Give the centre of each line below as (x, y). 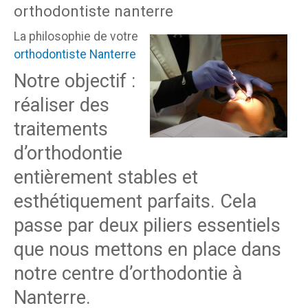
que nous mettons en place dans (147, 249)
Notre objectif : (75, 81)
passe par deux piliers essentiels (147, 225)
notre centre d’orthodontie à (128, 273)
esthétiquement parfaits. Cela (135, 201)
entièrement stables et (106, 177)
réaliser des (62, 105)
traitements (61, 129)
